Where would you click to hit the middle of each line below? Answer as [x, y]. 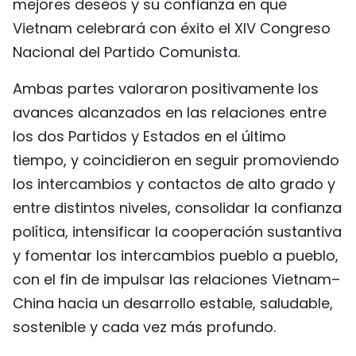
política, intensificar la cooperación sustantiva [177, 231]
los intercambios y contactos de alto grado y [174, 184]
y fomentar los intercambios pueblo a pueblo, [176, 255]
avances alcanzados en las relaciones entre [170, 112]
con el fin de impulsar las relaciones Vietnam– [176, 279]
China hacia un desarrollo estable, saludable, [173, 303]
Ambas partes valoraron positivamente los [166, 88]
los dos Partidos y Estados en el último [149, 136]
